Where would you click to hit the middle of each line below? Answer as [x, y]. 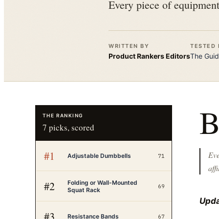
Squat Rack [84, 190]
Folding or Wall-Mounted [102, 182]
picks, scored [71, 127]
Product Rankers [136, 56]
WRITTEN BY [129, 46]
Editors [177, 56]
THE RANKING [63, 115]
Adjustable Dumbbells [99, 156]
